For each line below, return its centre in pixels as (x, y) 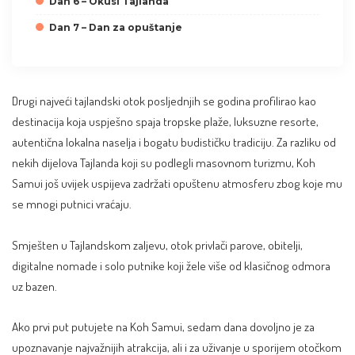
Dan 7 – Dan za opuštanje (116, 28)
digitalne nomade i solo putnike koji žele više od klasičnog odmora (171, 265)
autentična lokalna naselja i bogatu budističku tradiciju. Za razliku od (174, 142)
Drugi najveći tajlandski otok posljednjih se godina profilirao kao (164, 101)
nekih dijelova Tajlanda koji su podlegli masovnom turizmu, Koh (164, 163)
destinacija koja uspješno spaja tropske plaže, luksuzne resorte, (165, 122)
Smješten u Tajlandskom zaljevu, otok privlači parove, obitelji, (157, 244)
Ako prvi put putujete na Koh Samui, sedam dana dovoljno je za (163, 327)
